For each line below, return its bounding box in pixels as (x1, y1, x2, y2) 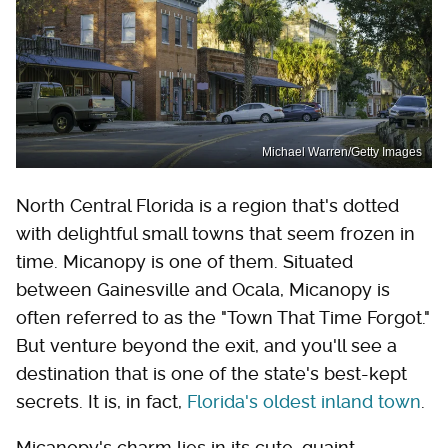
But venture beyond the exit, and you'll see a (16, 335, 397, 357)
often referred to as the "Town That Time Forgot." (16, 307, 430, 329)
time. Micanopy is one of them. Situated (16, 251, 353, 273)
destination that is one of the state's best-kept (16, 363, 407, 385)
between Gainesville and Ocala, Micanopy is (16, 279, 390, 301)
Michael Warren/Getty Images (262, 145, 422, 160)
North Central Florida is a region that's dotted (16, 195, 399, 217)
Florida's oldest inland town (187, 391, 421, 413)
